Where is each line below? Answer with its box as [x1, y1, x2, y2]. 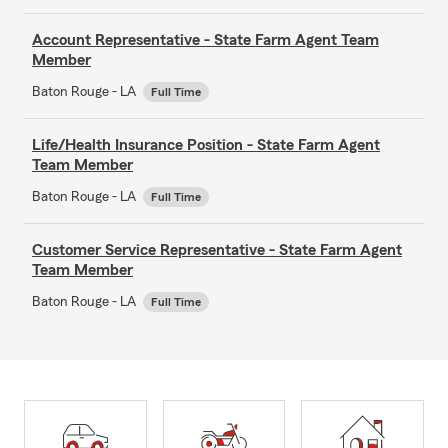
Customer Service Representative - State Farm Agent [32, 241, 402, 258]
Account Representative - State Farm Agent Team [32, 31, 379, 48]
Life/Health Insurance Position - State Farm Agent [32, 136, 380, 153]
